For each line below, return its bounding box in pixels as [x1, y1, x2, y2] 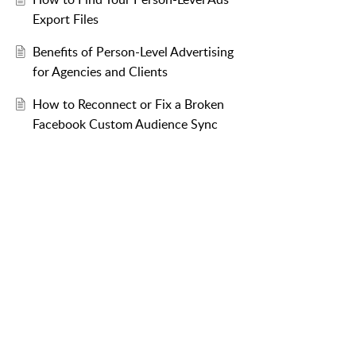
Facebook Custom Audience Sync [32, 115, 218, 133]
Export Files [32, 10, 99, 29]
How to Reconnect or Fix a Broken [32, 95, 224, 114]
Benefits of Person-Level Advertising [32, 43, 234, 61]
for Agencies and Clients [32, 63, 168, 81]
